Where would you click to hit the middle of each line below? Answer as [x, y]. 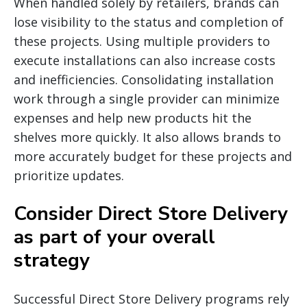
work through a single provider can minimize [147, 99]
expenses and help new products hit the [133, 118]
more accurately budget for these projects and [153, 157]
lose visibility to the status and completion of [149, 22]
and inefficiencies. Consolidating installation [144, 80]
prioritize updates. [69, 176]
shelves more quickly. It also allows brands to [147, 137]
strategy [52, 261]
